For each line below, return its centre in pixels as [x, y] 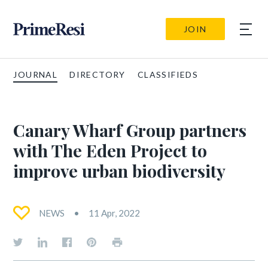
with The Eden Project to [110, 150]
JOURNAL [36, 74]
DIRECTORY [98, 74]
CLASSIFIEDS [168, 74]
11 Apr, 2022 [115, 213]
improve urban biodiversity [120, 170]
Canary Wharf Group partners [130, 130]
